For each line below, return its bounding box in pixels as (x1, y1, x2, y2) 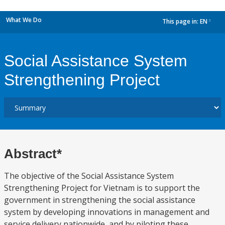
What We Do (6, 16, 42, 24)
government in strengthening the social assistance (4, 194, 195, 205)
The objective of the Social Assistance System (4, 170, 174, 181)
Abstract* (4, 146, 62, 161)
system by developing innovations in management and (4, 206, 209, 217)
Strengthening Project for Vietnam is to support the (4, 182, 200, 193)
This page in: (162, 17, 200, 26)
